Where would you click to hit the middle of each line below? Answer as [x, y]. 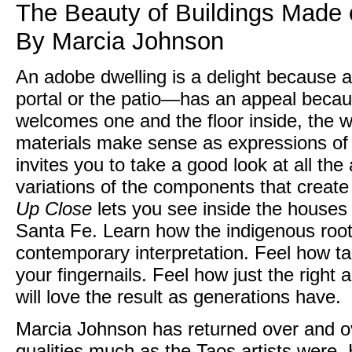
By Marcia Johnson [120, 41]
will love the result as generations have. [178, 297]
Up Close [54, 209]
